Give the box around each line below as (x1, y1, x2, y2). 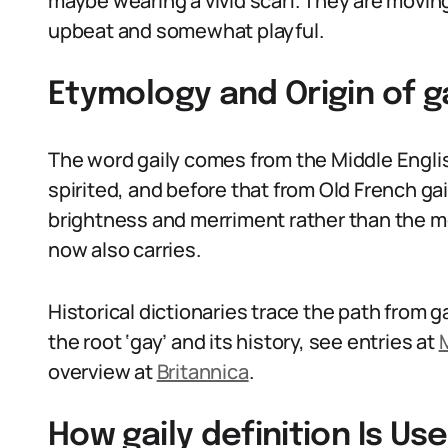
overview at (48, 358, 157, 385)
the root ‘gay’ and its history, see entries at (48, 328, 439, 355)
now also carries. (48, 236, 201, 263)
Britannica (156, 358, 249, 385)
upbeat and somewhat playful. (48, 17, 324, 44)
